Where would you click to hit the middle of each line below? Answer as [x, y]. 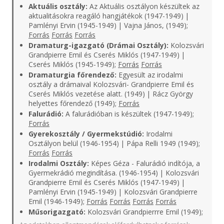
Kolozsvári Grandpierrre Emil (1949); [144, 212]
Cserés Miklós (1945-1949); [73, 64]
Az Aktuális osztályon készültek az [143, 6]
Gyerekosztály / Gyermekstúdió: [86, 134]
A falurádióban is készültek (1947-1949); [129, 114]
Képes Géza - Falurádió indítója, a [144, 163]
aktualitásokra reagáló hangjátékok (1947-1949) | [109, 16]
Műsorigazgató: [57, 212]
